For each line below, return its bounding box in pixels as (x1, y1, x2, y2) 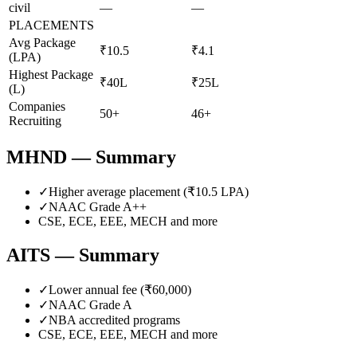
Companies (9, 99, 65, 113)
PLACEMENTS (9, 18, 94, 32)
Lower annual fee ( (49, 282, 144, 296)
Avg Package (9, 35, 76, 49)
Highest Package (9, 67, 93, 81)
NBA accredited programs (49, 312, 180, 327)
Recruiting (9, 113, 61, 127)
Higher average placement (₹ (49, 184, 195, 198)
